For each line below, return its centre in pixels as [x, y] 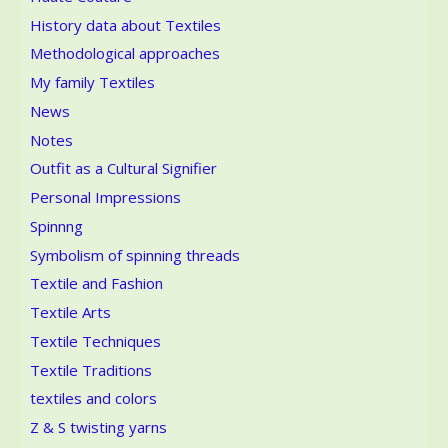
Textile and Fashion [96, 283]
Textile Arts [70, 312]
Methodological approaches [125, 53]
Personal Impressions [105, 197]
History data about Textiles [125, 24]
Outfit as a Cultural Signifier [123, 168]
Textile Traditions [91, 369]
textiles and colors [93, 398]
